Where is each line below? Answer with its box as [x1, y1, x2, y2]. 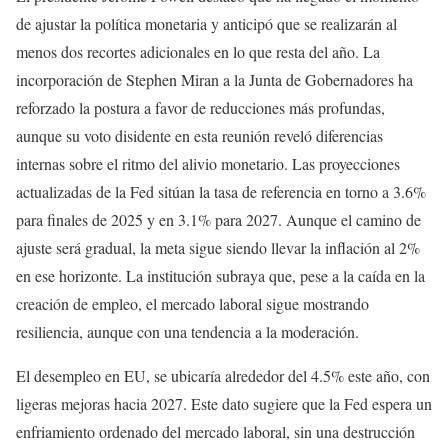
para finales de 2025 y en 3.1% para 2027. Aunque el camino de [16, 209, 421, 231]
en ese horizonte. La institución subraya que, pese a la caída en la [16, 265, 425, 287]
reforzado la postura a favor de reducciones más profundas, [16, 97, 385, 119]
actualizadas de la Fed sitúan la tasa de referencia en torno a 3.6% [16, 181, 426, 203]
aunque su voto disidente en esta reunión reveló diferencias [16, 125, 383, 147]
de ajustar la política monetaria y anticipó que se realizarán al [16, 13, 397, 35]
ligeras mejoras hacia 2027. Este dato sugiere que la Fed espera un [16, 393, 432, 415]
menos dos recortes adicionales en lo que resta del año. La [16, 41, 380, 63]
